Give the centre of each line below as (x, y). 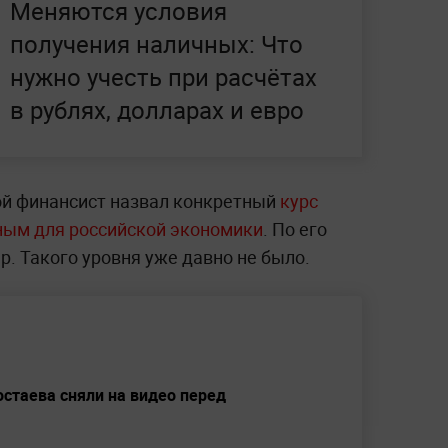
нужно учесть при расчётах (163, 77)
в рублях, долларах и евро (157, 110)
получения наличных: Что (156, 44)
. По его (295, 229)
